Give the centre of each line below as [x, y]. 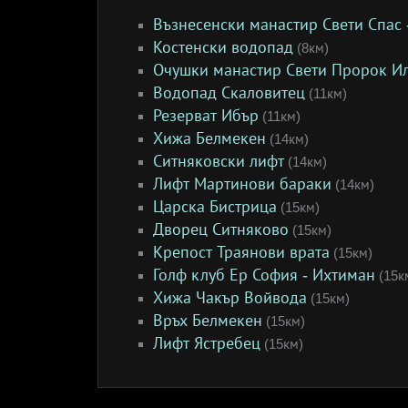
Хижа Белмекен [209, 138]
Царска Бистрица [215, 207]
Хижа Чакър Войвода [230, 298]
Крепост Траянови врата [241, 252]
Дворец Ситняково [221, 229]
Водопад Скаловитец [229, 93]
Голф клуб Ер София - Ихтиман [264, 275]
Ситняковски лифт [219, 161]
